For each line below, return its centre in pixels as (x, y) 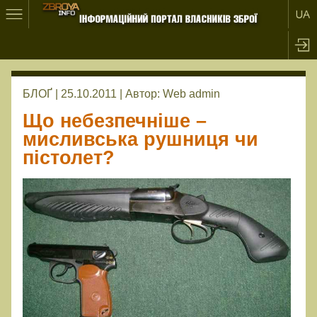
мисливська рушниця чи (140, 140)
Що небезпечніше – (115, 121)
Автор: (144, 94)
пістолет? (69, 158)
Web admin (191, 94)
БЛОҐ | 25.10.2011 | (73, 94)
